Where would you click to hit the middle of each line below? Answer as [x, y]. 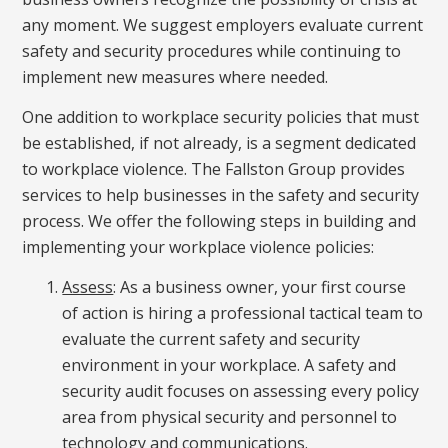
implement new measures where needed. [175, 76]
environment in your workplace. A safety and [229, 365]
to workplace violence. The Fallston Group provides [214, 168]
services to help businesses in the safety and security [221, 194]
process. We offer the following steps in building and [219, 220]
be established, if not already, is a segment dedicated [219, 142]
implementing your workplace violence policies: [198, 246]
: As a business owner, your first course [260, 287]
